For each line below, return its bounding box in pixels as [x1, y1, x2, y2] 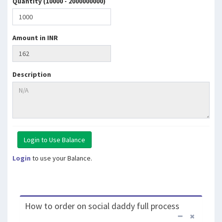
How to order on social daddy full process [25, 200, 179, 212]
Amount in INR [12, 33, 58, 42]
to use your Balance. [31, 154, 92, 163]
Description [12, 70, 51, 79]
